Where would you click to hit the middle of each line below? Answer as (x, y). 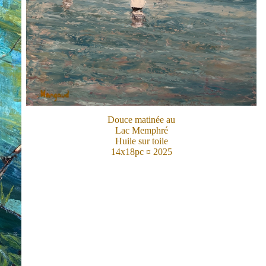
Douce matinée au (141, 120)
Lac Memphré (141, 131)
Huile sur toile (141, 141)
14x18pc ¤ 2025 (141, 152)
